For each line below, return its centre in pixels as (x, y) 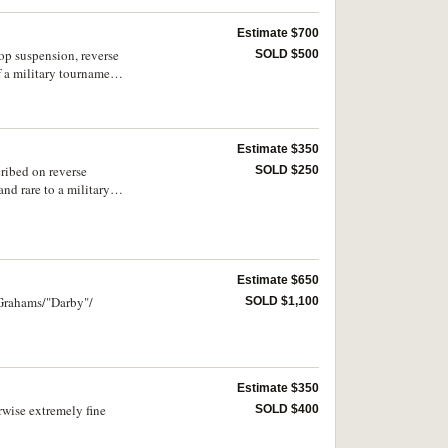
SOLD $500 (287, 54)
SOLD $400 (287, 408)
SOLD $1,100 (282, 300)
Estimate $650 (278, 279)
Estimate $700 (278, 33)
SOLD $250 (287, 170)
